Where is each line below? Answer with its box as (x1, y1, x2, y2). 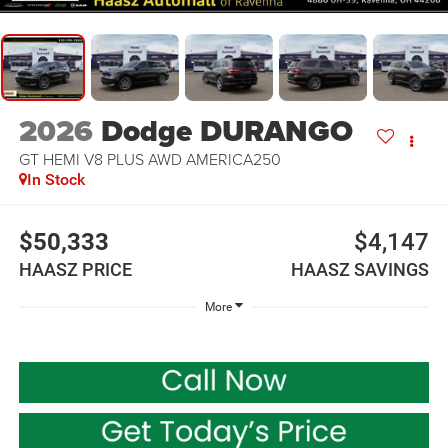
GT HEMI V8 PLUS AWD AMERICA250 (18, 147, 281, 170)
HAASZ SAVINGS (291, 259, 430, 281)
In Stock (26, 169, 85, 189)
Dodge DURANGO (100, 108, 353, 153)
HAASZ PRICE (18, 259, 132, 281)
